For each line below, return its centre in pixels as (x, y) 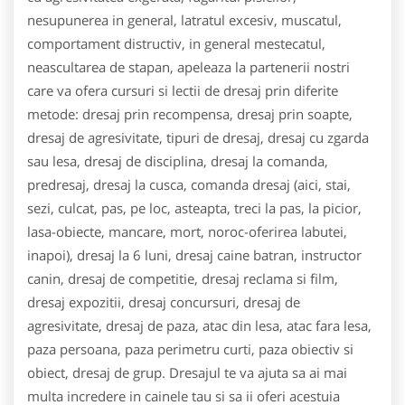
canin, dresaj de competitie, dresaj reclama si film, (183, 278)
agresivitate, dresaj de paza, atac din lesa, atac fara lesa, (199, 325)
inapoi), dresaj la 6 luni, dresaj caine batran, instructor (194, 254)
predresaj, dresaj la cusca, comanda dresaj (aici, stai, (189, 184)
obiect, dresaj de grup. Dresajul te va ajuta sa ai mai (187, 372)
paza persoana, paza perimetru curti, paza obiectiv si (190, 348)
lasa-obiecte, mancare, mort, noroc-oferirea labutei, (187, 231)
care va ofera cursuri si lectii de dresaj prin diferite (183, 90)
